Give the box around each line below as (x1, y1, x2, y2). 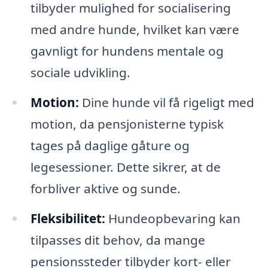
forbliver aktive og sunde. (30, 180, 181, 197)
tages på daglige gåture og (30, 137, 190, 154)
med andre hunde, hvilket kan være (30, 21, 239, 38)
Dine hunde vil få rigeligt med (78, 94, 254, 111)
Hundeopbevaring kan (105, 210, 240, 227)
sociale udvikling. (30, 64, 130, 81)
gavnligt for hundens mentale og (30, 42, 224, 60)
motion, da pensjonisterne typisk (30, 115, 224, 133)
